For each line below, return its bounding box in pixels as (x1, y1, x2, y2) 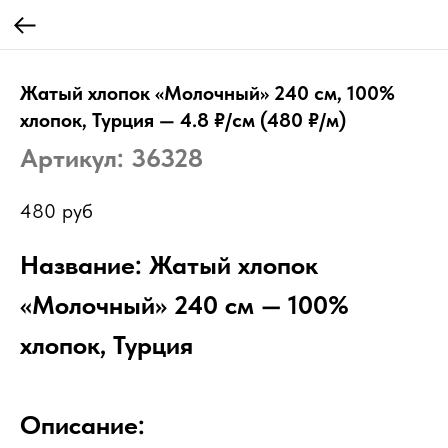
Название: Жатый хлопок (20, 249, 318, 281)
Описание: (20, 409, 145, 441)
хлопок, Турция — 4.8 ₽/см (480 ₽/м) (20, 108, 346, 132)
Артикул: (20, 142, 131, 173)
